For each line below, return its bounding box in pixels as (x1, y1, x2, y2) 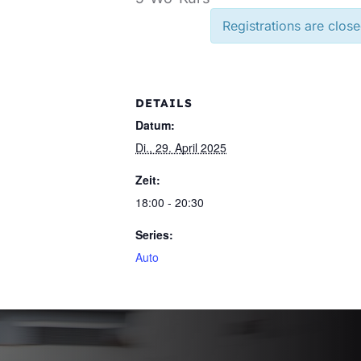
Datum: (135, 117, 175, 133)
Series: (135, 226, 173, 243)
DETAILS (135, 96, 193, 110)
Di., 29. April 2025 (135, 139, 226, 156)
